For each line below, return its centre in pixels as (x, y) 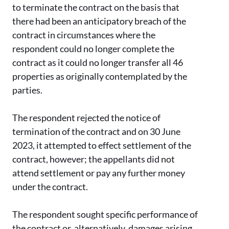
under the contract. (50, 187)
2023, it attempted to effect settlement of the (102, 145)
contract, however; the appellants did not (94, 159)
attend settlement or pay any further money (99, 173)
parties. (27, 90)
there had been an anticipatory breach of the (99, 21)
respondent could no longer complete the (93, 49)
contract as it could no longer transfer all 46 (98, 63)
